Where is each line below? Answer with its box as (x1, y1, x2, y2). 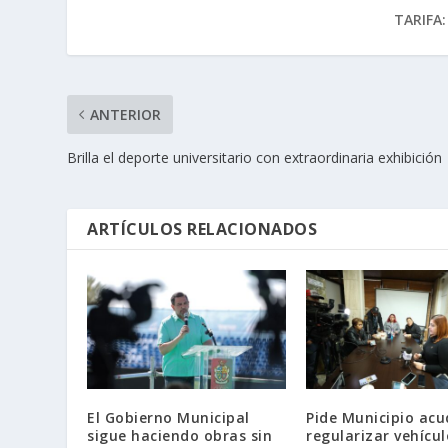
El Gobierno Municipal (87, 408, 250, 428)
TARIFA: (393, 9, 446, 29)
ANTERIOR (90, 104, 162, 124)
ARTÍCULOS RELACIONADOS (87, 217, 318, 240)
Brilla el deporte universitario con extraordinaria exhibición (67, 147, 443, 167)
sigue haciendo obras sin (87, 426, 273, 446)
